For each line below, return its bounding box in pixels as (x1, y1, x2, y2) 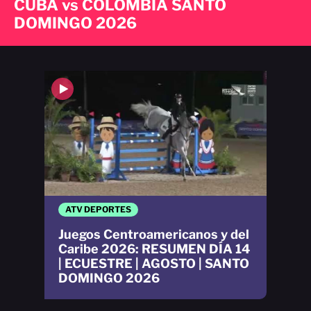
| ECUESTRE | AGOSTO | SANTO (58, 256, 249, 271)
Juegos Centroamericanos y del (58, 227, 249, 242)
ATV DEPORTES (65, 204, 131, 215)
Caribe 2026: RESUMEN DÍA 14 (58, 242, 250, 257)
